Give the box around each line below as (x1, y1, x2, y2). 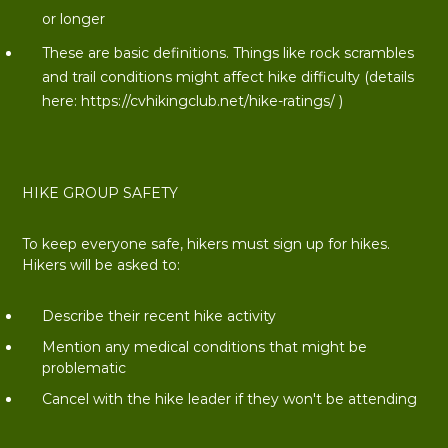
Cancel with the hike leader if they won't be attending (41, 390, 417, 408)
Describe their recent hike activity (41, 307, 276, 325)
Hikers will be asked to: (21, 256, 180, 274)
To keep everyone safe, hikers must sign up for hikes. (21, 235, 390, 253)
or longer (41, 10, 105, 28)
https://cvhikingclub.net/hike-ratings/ (80, 92, 335, 110)
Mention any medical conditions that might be (41, 338, 367, 356)
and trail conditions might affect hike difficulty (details (41, 68, 414, 86)
